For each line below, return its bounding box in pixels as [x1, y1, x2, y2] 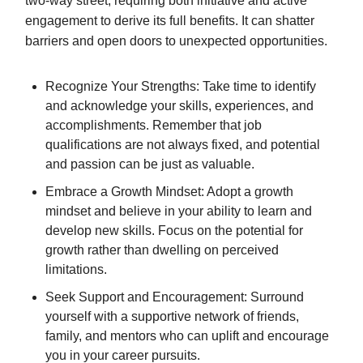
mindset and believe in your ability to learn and [45, 203, 312, 218]
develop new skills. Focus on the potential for [45, 223, 303, 237]
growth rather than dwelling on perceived [45, 242, 279, 257]
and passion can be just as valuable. [45, 156, 254, 171]
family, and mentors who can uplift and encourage [45, 328, 329, 343]
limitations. [45, 262, 107, 276]
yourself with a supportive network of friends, [45, 309, 299, 323]
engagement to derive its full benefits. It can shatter [25, 13, 314, 28]
